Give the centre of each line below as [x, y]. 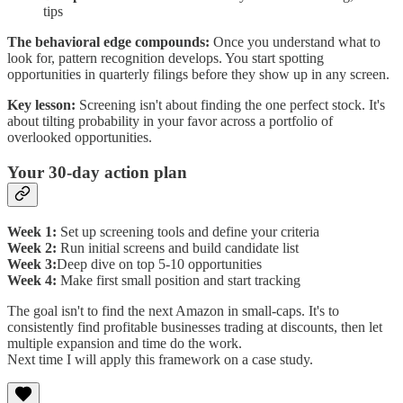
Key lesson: [41, 105]
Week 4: [32, 280]
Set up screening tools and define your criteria [188, 231]
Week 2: [32, 247]
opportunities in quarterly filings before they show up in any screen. [198, 75]
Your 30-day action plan [97, 173]
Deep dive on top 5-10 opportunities [159, 264]
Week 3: [32, 264]
